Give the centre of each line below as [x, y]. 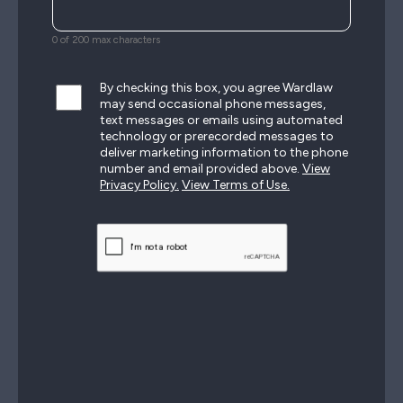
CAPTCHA [119, 228]
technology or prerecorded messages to [217, 136]
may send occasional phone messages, [213, 104]
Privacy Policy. [139, 185]
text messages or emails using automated [221, 120]
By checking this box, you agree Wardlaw [216, 88]
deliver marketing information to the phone [224, 152]
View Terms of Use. [236, 185]
